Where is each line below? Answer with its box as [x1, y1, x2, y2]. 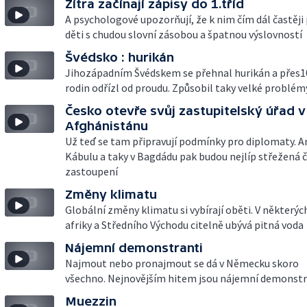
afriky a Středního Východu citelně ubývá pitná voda [65, 218, 304, 232]
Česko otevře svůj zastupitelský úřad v [65, 103, 306, 118]
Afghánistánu [65, 119, 148, 133]
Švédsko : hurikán [65, 50, 174, 64]
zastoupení [65, 164, 118, 178]
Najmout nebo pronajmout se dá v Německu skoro [65, 256, 299, 270]
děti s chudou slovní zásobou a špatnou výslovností [65, 27, 302, 41]
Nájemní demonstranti [65, 241, 203, 255]
